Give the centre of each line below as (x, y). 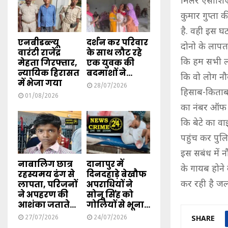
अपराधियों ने (110, 184)
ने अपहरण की (43, 194)
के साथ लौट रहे (114, 53)
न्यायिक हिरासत (49, 73)
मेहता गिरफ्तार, (48, 63)
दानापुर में (105, 164)
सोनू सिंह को (110, 194)
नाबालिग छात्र (45, 164)
